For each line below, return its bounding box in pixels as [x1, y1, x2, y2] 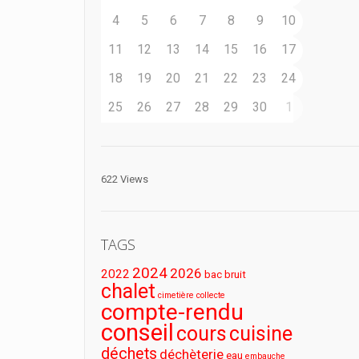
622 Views [101, 173, 149, 185]
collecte [196, 290, 226, 301]
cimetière [158, 290, 195, 301]
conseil [101, 319, 175, 346]
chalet [101, 280, 156, 303]
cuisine [229, 322, 293, 345]
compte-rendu [101, 299, 244, 325]
